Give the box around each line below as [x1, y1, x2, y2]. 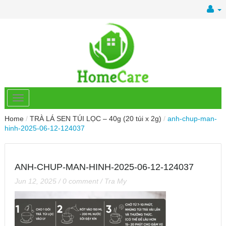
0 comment [63, 177, 98, 185]
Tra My [104, 177, 127, 185]
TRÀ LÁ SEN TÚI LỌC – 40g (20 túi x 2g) [30, 114, 161, 123]
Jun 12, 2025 [15, 177, 56, 185]
